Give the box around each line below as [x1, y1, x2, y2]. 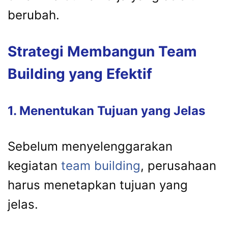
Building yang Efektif [8, 65, 152, 83]
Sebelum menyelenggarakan [8, 139, 173, 154]
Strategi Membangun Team [8, 43, 197, 61]
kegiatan [8, 158, 61, 174]
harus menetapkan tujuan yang [8, 178, 188, 193]
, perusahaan [140, 158, 216, 174]
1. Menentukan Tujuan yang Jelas [8, 103, 205, 119]
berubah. [8, 8, 60, 23]
